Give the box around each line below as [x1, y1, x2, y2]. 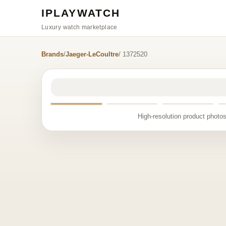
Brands [41, 50, 64, 58]
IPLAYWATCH [41, 7, 120, 19]
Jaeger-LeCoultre [66, 50, 119, 58]
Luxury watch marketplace [41, 23, 118, 31]
